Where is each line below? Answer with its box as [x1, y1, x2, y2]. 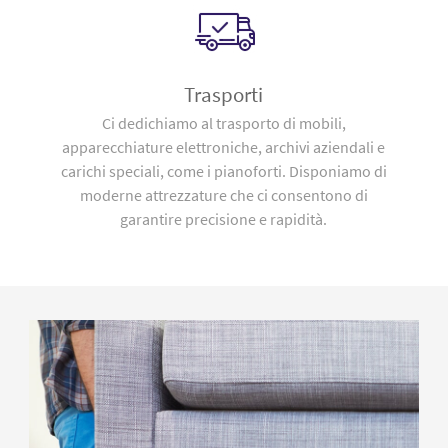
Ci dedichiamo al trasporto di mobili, [101, 113, 346, 133]
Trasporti [184, 82, 264, 108]
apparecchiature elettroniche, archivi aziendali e [62, 137, 386, 157]
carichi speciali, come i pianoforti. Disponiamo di [60, 161, 387, 181]
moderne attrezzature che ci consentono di [79, 185, 368, 205]
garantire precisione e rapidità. [120, 209, 328, 229]
